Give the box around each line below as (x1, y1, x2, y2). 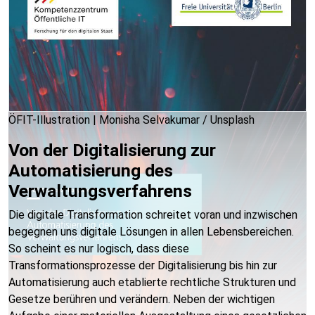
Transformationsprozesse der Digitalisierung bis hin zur (8, 259, 277, 272)
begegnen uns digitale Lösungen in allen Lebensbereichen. (8, 225, 294, 238)
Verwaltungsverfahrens (8, 181, 192, 201)
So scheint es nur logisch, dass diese (8, 242, 189, 255)
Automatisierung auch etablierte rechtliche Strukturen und (8, 276, 296, 289)
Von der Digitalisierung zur (8, 140, 216, 160)
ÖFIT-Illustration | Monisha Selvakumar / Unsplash (8, 113, 255, 127)
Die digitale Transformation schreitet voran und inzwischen (8, 208, 297, 221)
